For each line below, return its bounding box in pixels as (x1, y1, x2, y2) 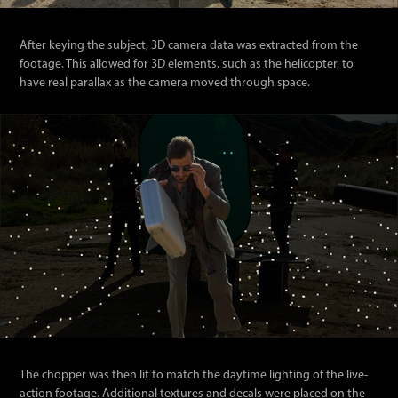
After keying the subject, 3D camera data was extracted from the (20, 37, 359, 53)
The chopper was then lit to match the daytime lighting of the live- (20, 366, 369, 382)
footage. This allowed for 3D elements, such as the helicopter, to (20, 56, 354, 72)
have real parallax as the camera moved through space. (20, 75, 314, 91)
